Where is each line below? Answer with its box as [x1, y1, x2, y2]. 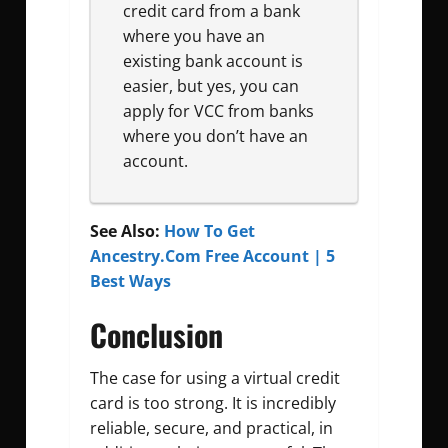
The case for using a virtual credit [90, 366, 340, 389]
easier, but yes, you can [123, 74, 299, 97]
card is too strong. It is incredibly [90, 391, 336, 414]
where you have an [123, 24, 265, 47]
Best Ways [90, 269, 171, 292]
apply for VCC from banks [123, 99, 314, 122]
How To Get [164, 219, 255, 242]
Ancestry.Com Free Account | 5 [90, 244, 335, 267]
